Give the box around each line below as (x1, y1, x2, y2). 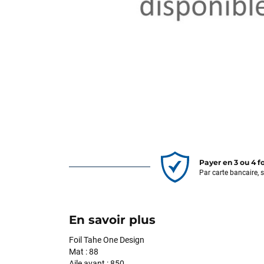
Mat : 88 (69, 246, 98, 256)
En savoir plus (69, 212, 156, 227)
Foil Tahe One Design (69, 235, 144, 245)
